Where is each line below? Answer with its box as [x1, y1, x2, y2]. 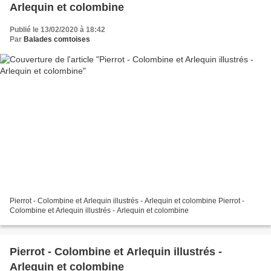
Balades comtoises [24, 34, 90, 44]
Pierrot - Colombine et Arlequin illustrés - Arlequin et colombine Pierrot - [10, 197, 244, 206]
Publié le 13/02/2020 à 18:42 [10, 25, 105, 34]
